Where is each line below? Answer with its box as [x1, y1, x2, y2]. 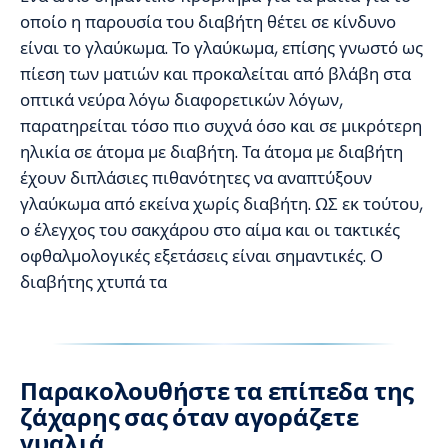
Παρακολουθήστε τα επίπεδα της [20, 376, 415, 406]
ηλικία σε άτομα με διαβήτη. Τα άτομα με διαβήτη [20, 140, 403, 163]
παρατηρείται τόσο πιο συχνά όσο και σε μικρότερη [20, 114, 422, 137]
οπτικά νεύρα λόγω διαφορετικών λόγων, [20, 88, 343, 111]
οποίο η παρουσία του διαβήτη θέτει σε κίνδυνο [20, 10, 396, 33]
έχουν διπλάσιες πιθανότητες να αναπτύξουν [20, 166, 372, 189]
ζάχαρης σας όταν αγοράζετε [20, 402, 359, 432]
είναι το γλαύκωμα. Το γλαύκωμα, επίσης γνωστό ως [20, 36, 423, 59]
